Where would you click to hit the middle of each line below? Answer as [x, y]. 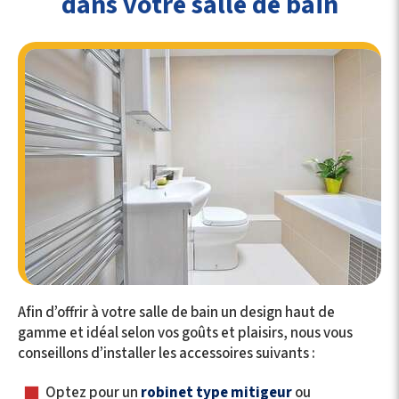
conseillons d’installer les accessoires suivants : [167, 354]
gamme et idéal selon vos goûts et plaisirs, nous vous [185, 333]
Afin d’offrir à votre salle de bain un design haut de [176, 313]
